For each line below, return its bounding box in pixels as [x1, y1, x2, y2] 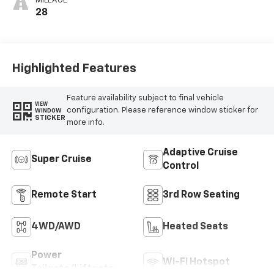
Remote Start [31, 190, 97, 200]
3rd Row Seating [163, 190, 240, 200]
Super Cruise [31, 154, 92, 165]
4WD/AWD [31, 221, 81, 232]
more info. [66, 119, 105, 127]
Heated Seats [163, 221, 228, 232]
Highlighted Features [11, 62, 136, 75]
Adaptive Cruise [163, 147, 238, 158]
